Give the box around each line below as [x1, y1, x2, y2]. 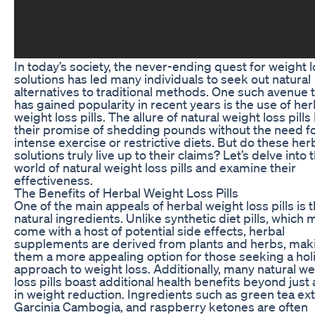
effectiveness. [14, 172, 93, 188]
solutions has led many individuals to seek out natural [14, 70, 311, 86]
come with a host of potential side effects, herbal [14, 222, 285, 238]
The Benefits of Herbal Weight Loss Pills [14, 184, 238, 200]
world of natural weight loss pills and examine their [14, 159, 296, 175]
